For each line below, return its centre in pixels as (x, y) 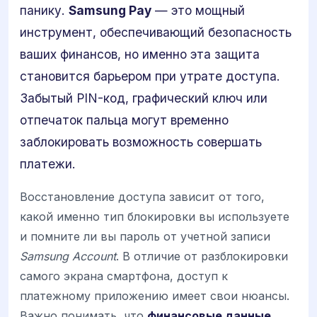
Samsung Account (68, 257)
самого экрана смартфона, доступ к (124, 276)
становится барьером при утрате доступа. (150, 76)
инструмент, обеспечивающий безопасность (156, 32)
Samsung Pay (110, 10)
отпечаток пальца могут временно (124, 120)
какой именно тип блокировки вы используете (155, 217)
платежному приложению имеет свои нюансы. (155, 296)
